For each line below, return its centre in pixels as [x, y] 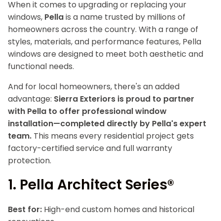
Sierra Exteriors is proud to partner [124, 99]
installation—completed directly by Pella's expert [107, 124]
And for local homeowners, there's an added [94, 87]
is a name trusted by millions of [125, 17]
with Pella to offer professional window [87, 111]
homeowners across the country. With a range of [103, 29]
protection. [30, 161]
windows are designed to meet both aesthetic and [106, 54]
